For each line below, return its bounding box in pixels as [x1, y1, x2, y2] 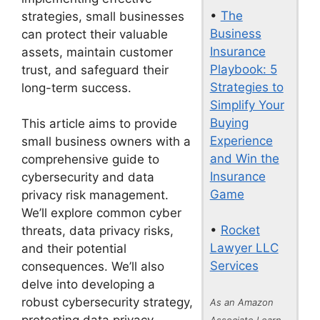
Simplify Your [209, 97, 284, 112]
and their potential [21, 241, 126, 256]
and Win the [209, 151, 279, 166]
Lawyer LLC [209, 240, 279, 255]
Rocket [220, 222, 260, 237]
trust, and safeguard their [21, 62, 169, 77]
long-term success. [21, 80, 131, 95]
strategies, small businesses [21, 9, 184, 24]
